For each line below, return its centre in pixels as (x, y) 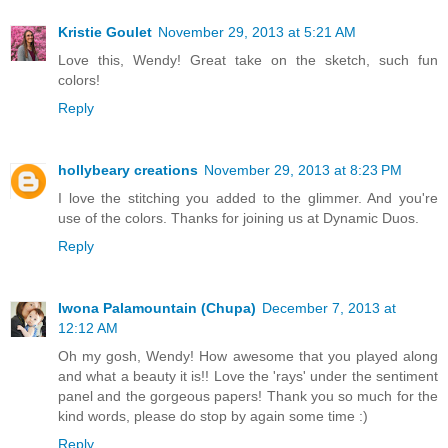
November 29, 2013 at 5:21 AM (257, 31)
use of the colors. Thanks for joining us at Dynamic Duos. (238, 217)
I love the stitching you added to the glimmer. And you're (248, 197)
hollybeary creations (128, 169)
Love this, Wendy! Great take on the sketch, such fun (248, 59)
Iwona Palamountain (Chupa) (157, 307)
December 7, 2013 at (329, 307)
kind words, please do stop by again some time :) (213, 415)
